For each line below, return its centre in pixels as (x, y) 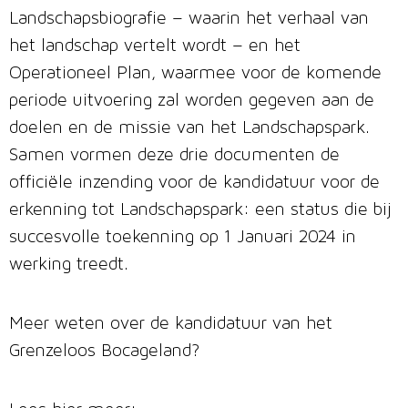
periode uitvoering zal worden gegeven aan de (192, 102)
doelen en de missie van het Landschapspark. (189, 129)
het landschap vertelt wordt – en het (155, 47)
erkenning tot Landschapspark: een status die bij (200, 211)
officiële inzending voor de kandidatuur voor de (194, 184)
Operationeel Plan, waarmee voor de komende (195, 74)
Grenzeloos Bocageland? (104, 352)
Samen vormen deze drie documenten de (174, 156)
